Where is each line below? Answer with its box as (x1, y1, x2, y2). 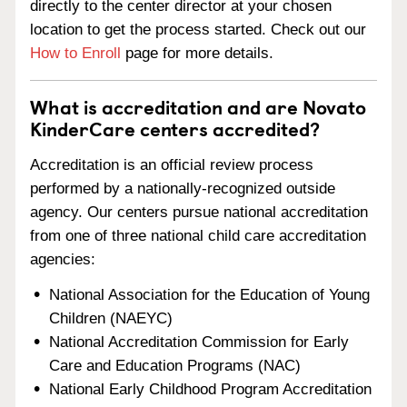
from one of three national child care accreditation (30, 226, 366, 244)
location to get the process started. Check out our (30, 21, 366, 38)
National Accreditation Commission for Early (49, 333, 350, 351)
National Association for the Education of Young (49, 285, 371, 303)
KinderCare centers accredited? (30, 114, 320, 143)
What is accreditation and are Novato (30, 92, 366, 121)
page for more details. (121, 45, 273, 62)
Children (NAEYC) (49, 309, 174, 327)
